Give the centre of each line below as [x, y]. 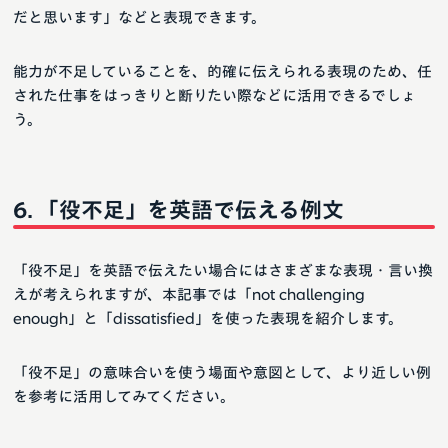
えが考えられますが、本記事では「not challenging [189, 295]
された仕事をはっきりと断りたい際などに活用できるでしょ [214, 96]
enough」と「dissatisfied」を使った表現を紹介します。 [208, 319]
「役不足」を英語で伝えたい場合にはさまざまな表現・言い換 [223, 271]
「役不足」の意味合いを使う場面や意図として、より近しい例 [222, 373]
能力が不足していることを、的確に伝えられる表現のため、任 [222, 72]
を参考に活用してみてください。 [124, 397]
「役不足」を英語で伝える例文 [190, 210]
